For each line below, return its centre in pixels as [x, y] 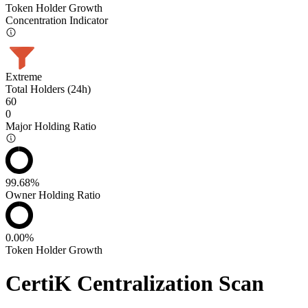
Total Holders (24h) [48, 89]
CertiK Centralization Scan [135, 284]
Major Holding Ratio [51, 126]
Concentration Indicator [57, 20]
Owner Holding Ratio [53, 195]
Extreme [24, 76]
